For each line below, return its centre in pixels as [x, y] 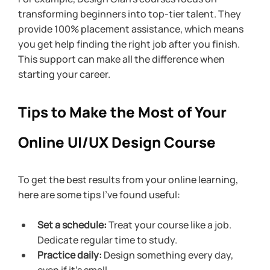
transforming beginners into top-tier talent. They [130, 14]
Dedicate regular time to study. [107, 240]
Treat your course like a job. [170, 225]
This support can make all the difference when [122, 59]
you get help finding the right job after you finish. [130, 44]
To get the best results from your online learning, [129, 180]
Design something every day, [168, 255]
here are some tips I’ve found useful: [99, 195]
